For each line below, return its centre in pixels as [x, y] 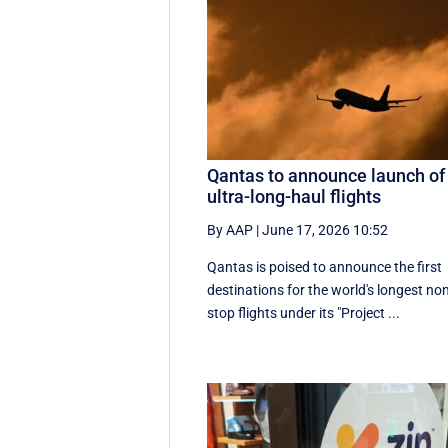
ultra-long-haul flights [294, 196]
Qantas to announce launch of [326, 175]
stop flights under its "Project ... [304, 312]
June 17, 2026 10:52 [325, 229]
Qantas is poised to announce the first [325, 266]
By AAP [230, 229]
